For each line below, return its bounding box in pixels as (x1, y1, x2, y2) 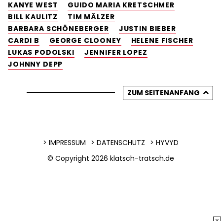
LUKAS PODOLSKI (8, 47, 74, 58)
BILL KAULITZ (8, 12, 58, 22)
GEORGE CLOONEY (49, 36, 121, 46)
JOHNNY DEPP (8, 59, 63, 70)
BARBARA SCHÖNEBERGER (8, 24, 109, 34)
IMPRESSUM (48, 138, 86, 148)
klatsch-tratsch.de (110, 153, 174, 164)
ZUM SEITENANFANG (127, 88, 200, 98)
